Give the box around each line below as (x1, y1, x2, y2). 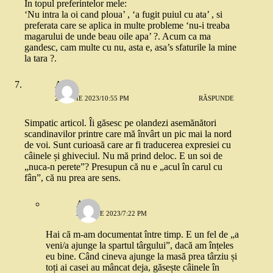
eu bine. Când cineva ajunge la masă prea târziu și (46, 251, 237, 262)
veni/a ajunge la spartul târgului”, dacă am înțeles (46, 240, 233, 251)
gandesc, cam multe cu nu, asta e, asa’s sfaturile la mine (24, 42, 236, 53)
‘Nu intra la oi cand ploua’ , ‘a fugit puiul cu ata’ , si (24, 9, 222, 20)
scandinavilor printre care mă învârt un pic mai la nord (24, 129, 232, 140)
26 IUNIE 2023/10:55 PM (55, 94, 129, 102)
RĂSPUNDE (199, 94, 235, 102)
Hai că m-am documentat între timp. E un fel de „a (46, 229, 239, 240)
